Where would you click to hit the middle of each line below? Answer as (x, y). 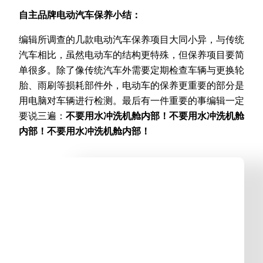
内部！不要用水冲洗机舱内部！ (85, 131)
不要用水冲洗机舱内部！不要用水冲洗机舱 (155, 116)
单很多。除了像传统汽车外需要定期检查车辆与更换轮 (131, 70)
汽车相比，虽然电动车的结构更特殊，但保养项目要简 (131, 55)
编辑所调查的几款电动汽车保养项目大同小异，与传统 (131, 40)
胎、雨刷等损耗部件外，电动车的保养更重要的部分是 (131, 85)
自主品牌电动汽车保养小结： (80, 14)
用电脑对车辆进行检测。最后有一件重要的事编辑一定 (131, 101)
